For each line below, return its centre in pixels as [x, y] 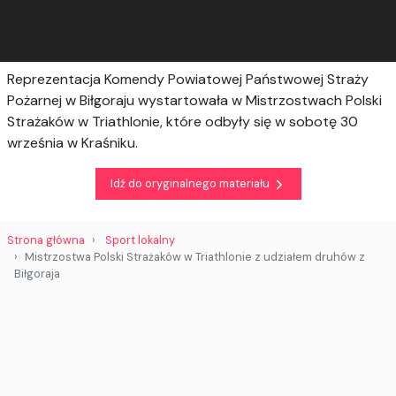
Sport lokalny [140, 240]
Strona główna [46, 240]
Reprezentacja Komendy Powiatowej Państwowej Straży [188, 79]
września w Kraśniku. [72, 142]
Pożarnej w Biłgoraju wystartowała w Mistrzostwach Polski [194, 100]
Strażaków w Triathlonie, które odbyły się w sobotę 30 [183, 121]
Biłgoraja [37, 273]
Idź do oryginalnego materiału [191, 184]
